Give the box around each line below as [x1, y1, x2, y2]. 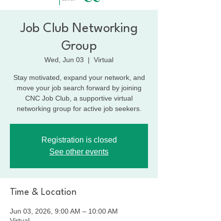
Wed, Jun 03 [44, 55, 84, 64]
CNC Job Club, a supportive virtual [25, 94, 133, 102]
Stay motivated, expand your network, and [13, 73, 145, 81]
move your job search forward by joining [16, 83, 142, 92]
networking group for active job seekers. [16, 104, 142, 112]
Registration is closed [41, 135, 117, 144]
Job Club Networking [20, 22, 138, 35]
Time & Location [10, 187, 76, 197]
